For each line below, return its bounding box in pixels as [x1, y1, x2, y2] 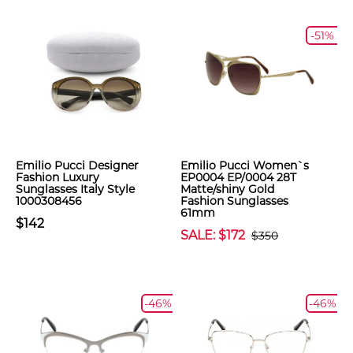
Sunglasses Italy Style [16, 182, 135, 196]
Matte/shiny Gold [180, 182, 274, 196]
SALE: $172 [180, 228, 245, 243]
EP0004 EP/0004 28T [180, 170, 296, 184]
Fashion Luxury [16, 170, 99, 184]
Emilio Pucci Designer [16, 158, 139, 173]
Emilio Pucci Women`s [180, 158, 309, 173]
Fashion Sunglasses [180, 194, 288, 208]
